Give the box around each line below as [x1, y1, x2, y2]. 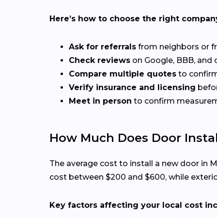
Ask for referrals [69, 42, 136, 52]
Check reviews [69, 56, 130, 65]
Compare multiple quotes [69, 69, 176, 79]
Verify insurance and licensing [69, 83, 196, 93]
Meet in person [69, 96, 132, 106]
